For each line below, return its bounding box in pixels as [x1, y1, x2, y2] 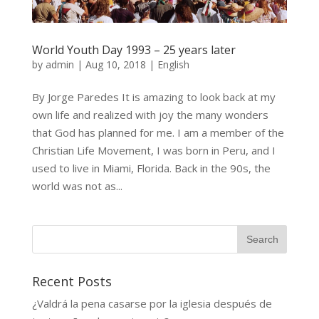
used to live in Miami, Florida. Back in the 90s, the [31, 161, 271, 176]
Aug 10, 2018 [85, 58, 146, 72]
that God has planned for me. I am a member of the [31, 125, 284, 140]
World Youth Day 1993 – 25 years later [31, 42, 236, 58]
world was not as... [31, 179, 122, 194]
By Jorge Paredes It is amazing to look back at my [31, 90, 276, 105]
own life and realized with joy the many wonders [31, 108, 268, 122]
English [157, 58, 189, 72]
